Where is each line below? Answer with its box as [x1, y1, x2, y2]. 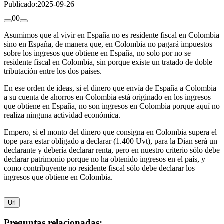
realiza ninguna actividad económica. [4, 111, 120, 120]
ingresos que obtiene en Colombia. [4, 173, 113, 182]
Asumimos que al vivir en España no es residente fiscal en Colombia [4, 31, 219, 40]
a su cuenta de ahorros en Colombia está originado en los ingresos [4, 93, 211, 102]
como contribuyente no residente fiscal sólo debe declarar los [4, 164, 195, 173]
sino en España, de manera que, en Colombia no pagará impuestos [4, 40, 212, 49]
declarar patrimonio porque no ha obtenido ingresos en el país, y [4, 155, 205, 164]
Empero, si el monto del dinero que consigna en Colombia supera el [4, 128, 217, 137]
